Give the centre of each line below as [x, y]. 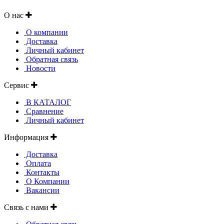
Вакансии [42, 190]
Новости [40, 68]
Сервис [17, 85]
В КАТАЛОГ [47, 102]
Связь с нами [27, 207]
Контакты [42, 172]
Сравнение [44, 111]
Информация [27, 137]
